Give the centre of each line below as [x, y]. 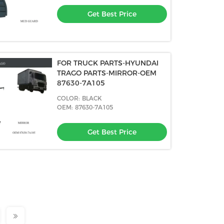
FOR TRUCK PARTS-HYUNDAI [108, 63]
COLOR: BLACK [80, 98]
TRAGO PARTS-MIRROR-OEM [107, 73]
